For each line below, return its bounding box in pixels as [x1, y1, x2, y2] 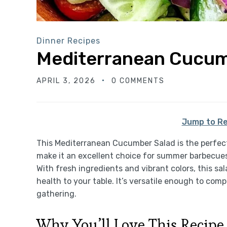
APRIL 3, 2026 [36, 76, 96, 85]
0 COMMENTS [111, 76, 165, 85]
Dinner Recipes [36, 35, 100, 46]
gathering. [36, 188, 77, 199]
